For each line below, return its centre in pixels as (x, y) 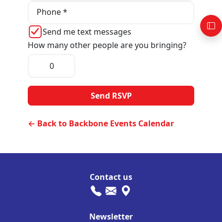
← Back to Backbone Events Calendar (101, 124)
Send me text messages (87, 32)
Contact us (111, 177)
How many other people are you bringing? (107, 45)
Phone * (52, 12)
